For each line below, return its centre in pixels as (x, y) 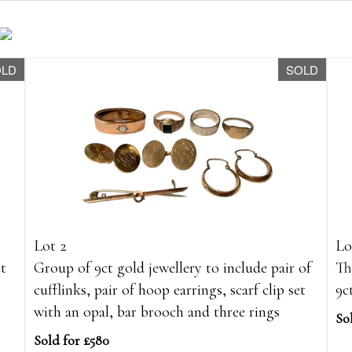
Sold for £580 (72, 341)
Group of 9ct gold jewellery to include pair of (173, 268)
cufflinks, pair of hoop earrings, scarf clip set (170, 290)
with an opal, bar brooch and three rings (157, 312)
